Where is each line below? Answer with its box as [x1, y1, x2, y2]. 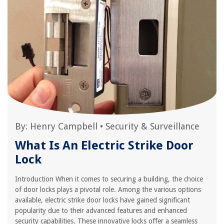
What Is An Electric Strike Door [15, 138, 193, 152]
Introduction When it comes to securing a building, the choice [15, 175, 203, 183]
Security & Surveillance [105, 121, 199, 131]
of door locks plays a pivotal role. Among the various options [15, 185, 201, 193]
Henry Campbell [30, 121, 97, 131]
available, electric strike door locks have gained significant [15, 196, 190, 204]
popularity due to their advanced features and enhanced [15, 206, 187, 214]
